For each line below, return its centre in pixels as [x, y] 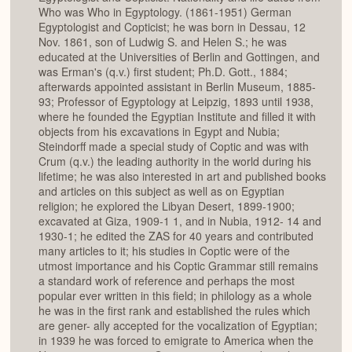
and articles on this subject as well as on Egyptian [161, 191]
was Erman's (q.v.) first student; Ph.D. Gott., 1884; [163, 72]
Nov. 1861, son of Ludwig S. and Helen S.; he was [163, 42]
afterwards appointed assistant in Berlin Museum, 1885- [177, 87]
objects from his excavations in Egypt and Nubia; [159, 132]
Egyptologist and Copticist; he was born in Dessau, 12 [172, 27]
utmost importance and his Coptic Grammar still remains [178, 266]
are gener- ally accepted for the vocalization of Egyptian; [178, 326]
